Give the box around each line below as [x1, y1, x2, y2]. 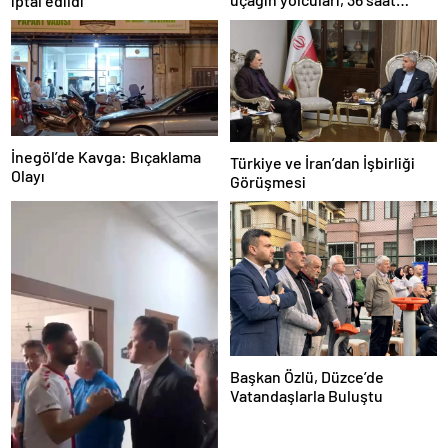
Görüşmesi [230, 172, 306, 192]
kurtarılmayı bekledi [230, 9, 369, 29]
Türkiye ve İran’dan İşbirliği [230, 153, 415, 173]
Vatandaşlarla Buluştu [230, 386, 383, 406]
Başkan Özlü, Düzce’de [230, 367, 384, 387]
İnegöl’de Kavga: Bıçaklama [11, 147, 201, 167]
